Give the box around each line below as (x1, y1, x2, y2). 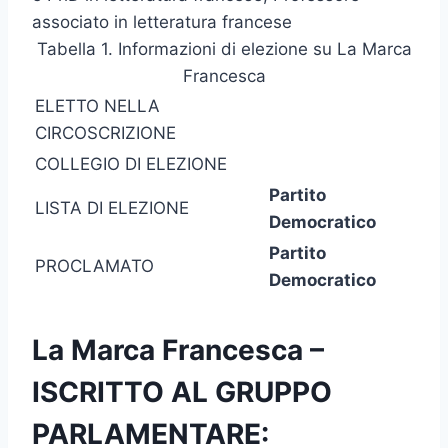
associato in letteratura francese (32, 12, 292, 33)
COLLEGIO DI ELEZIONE (35, 154, 227, 175)
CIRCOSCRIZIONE (35, 123, 176, 144)
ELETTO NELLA (35, 96, 160, 117)
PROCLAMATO (35, 256, 154, 277)
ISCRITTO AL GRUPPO (32, 375, 332, 410)
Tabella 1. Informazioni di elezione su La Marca (36, 39, 412, 60)
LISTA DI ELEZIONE (35, 198, 189, 219)
